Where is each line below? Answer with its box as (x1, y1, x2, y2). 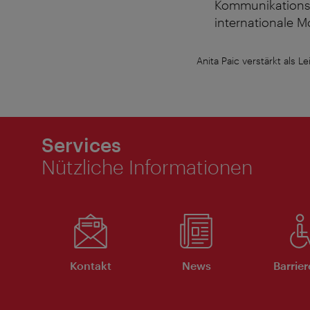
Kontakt (69, 259, 111, 273)
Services (42, 134, 121, 156)
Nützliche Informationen (42, 156, 253, 179)
